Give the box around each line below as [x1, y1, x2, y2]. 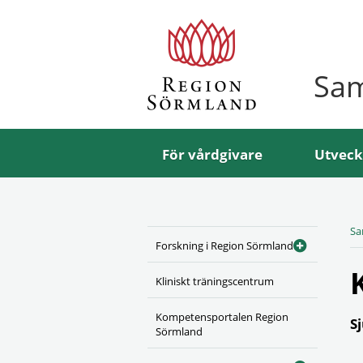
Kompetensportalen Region [156, 310, 288, 324]
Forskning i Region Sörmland [156, 238, 293, 253]
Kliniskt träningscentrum [156, 274, 274, 288]
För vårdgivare [162, 145, 263, 164]
